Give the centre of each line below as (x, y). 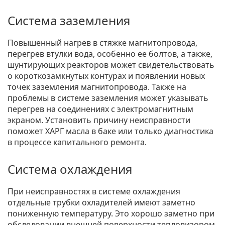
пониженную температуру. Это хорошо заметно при (111, 213)
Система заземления (69, 20)
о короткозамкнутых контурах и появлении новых (106, 76)
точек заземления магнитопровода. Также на (97, 87)
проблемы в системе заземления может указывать (108, 98)
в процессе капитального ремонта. (77, 142)
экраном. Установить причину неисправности (99, 120)
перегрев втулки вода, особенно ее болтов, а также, (110, 53)
